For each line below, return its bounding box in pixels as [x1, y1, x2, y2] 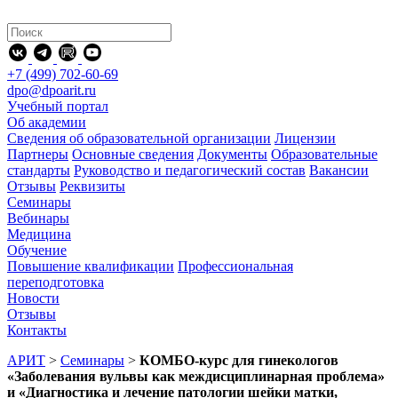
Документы [197, 147, 267, 162]
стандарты [7, 163, 70, 178]
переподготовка [7, 275, 104, 290]
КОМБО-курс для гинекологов [139, 353, 338, 368]
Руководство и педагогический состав [74, 163, 306, 178]
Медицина [7, 227, 71, 242]
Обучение [7, 243, 67, 258]
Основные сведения [72, 147, 194, 162]
